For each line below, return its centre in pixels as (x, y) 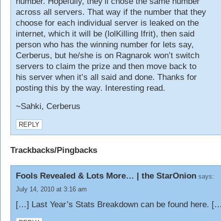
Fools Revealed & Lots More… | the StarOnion (106, 176)
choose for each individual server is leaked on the (107, 23)
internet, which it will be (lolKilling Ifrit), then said (105, 34)
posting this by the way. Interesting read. (91, 88)
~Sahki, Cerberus (48, 106)
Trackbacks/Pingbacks (54, 150)
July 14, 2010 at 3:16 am (51, 189)
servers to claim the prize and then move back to (106, 66)
